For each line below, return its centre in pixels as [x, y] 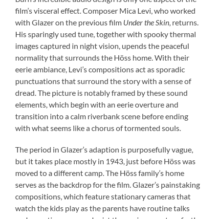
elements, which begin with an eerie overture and [97, 105]
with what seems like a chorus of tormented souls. [98, 128]
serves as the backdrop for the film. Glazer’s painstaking [108, 185]
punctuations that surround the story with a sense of [103, 81]
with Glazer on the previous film [69, 22]
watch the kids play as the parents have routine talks [103, 208]
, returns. [184, 22]
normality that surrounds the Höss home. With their [102, 58]
